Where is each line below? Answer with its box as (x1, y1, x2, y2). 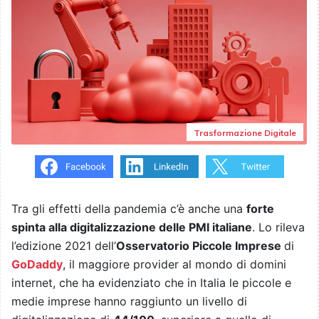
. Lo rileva (252, 220, 305, 235)
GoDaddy (11, 257, 63, 272)
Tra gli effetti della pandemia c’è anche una (11, 202, 246, 216)
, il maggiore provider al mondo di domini (63, 257, 286, 272)
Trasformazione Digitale (194, 127, 296, 139)
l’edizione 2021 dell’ (11, 239, 116, 253)
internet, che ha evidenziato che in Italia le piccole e (11, 276, 291, 291)
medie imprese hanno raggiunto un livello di (11, 294, 247, 309)
